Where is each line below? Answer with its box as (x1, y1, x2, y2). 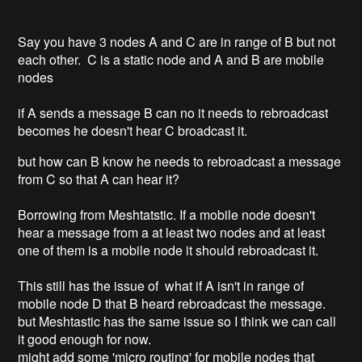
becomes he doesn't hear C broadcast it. (18, 120, 248, 140)
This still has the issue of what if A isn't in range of (18, 276, 305, 295)
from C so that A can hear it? (18, 169, 180, 188)
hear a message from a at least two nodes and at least (18, 222, 326, 242)
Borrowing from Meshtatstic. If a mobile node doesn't (18, 204, 316, 224)
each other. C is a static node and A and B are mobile (18, 49, 325, 69)
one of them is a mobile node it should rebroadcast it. (18, 240, 319, 259)
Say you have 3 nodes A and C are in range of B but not (18, 32, 336, 51)
